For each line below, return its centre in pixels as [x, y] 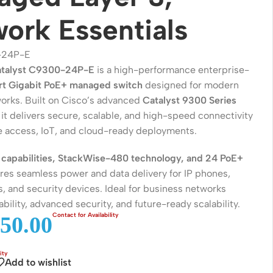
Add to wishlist [38, 262]
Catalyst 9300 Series [190, 100]
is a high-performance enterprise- [172, 69]
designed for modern [191, 85]
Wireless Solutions [141, 172]
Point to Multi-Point [137, 217]
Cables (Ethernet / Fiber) [151, 263]
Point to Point [124, 195]
